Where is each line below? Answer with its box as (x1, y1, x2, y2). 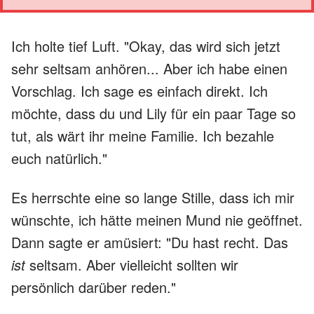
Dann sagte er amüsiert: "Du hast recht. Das (11, 231, 288, 252)
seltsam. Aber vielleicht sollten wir (25, 254, 238, 275)
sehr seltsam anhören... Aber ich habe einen (11, 57, 287, 78)
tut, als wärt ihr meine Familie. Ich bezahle (11, 125, 274, 146)
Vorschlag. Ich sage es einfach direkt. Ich (11, 80, 268, 101)
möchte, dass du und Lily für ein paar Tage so (11, 102, 296, 123)
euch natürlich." (11, 147, 107, 168)
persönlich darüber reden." (11, 276, 176, 297)
